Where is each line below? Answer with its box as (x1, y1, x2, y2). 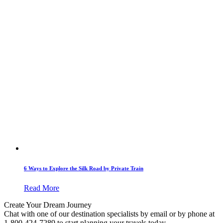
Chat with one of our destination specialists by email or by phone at (4, 209, 215, 218)
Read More (24, 183, 59, 192)
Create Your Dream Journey (4, 200, 92, 209)
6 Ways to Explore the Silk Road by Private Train (24, 165, 143, 171)
